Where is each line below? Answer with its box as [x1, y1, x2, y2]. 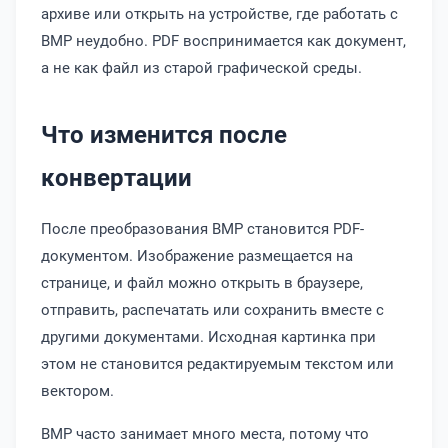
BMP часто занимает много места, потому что [41, 423, 369, 443]
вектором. [41, 380, 114, 400]
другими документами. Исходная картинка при [41, 326, 376, 346]
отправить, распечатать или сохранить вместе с [41, 299, 384, 319]
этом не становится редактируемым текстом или [41, 353, 394, 373]
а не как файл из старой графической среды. [41, 57, 362, 77]
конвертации [41, 161, 192, 193]
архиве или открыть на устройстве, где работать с [41, 3, 398, 23]
